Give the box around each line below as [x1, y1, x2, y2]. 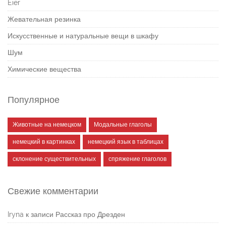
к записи [24, 210, 55, 219]
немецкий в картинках [13, 138, 75, 146]
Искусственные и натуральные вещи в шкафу [8, 32, 158, 40]
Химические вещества [8, 65, 81, 74]
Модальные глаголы [94, 121, 152, 129]
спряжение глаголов [108, 155, 166, 163]
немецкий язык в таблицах [88, 138, 163, 146]
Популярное [8, 94, 60, 105]
